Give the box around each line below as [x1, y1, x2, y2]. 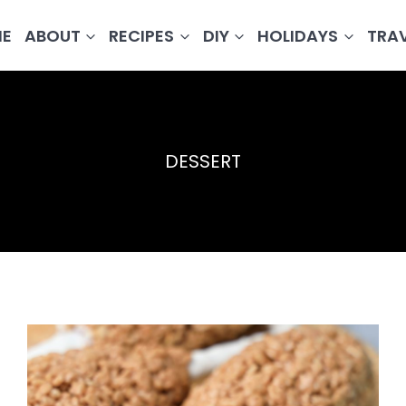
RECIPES [109, 24, 175, 47]
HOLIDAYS [257, 24, 339, 47]
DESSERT [165, 149, 241, 175]
